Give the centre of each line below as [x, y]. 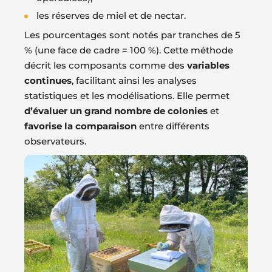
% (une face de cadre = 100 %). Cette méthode [129, 50]
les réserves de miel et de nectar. [111, 16]
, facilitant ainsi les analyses [134, 81]
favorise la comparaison [80, 126]
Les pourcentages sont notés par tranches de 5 [132, 35]
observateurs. [55, 141]
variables [208, 66]
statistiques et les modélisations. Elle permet [127, 96]
